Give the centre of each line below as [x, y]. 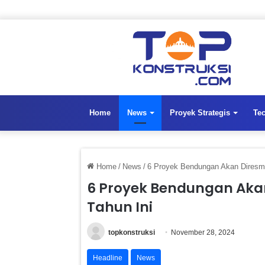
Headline [108, 258]
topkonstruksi [132, 232]
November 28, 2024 [203, 232]
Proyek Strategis [200, 112]
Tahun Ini [120, 207]
